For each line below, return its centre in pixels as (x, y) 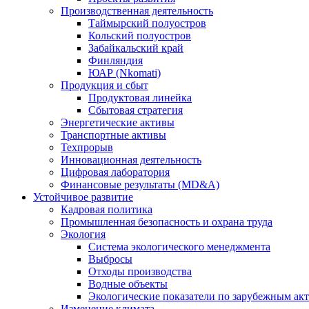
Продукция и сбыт (104, 85)
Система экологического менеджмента (179, 247)
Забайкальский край (136, 48)
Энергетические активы (118, 122)
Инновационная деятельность (131, 160)
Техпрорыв (87, 147)
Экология (83, 234)
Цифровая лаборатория (115, 172)
